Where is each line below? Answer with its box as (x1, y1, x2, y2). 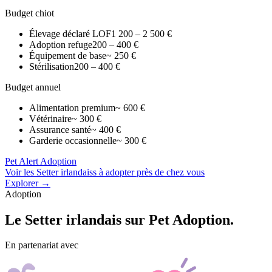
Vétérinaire (29, 113, 72, 124)
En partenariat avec (5, 240, 78, 251)
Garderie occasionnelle (29, 135, 117, 146)
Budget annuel (5, 81, 61, 92)
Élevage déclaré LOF (29, 28, 111, 39)
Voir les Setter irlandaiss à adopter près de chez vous (5, 166, 205, 177)
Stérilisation (29, 61, 74, 72)
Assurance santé (29, 124, 91, 135)
